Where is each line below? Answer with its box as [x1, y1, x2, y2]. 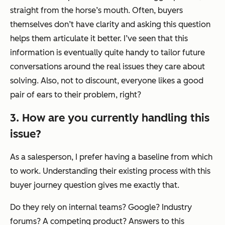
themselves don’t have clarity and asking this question [10, 20, 210, 30]
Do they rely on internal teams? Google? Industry [10, 202, 192, 212]
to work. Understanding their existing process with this [10, 166, 210, 176]
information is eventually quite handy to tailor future [10, 48, 205, 58]
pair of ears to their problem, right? [10, 90, 141, 100]
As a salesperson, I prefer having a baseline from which [10, 152, 212, 162]
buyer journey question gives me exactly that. [10, 180, 179, 190]
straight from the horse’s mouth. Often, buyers [10, 6, 183, 16]
